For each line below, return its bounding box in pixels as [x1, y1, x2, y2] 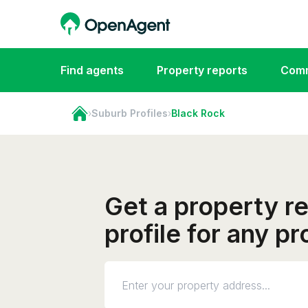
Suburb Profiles [91, 107, 168, 119]
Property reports [157, 63, 247, 77]
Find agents [60, 63, 124, 77]
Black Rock [171, 107, 225, 119]
